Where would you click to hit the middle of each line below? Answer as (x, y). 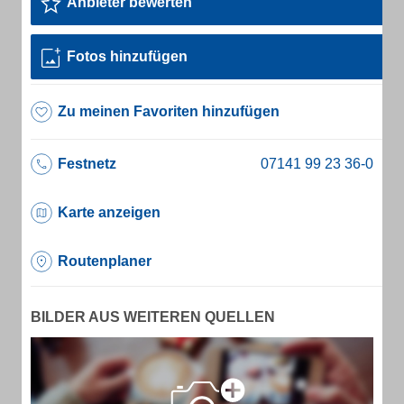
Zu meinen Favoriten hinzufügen (169, 111)
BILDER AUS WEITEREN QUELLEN (153, 317)
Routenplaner (105, 261)
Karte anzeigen (109, 212)
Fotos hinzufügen (127, 56)
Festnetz (87, 164)
